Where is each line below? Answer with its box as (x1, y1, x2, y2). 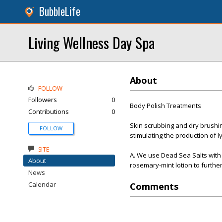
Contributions (28, 107, 69, 116)
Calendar (28, 180, 56, 189)
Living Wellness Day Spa (28, 32, 155, 53)
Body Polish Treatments (130, 101, 201, 110)
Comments (130, 180, 178, 192)
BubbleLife (39, 3, 80, 19)
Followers (28, 95, 57, 104)
